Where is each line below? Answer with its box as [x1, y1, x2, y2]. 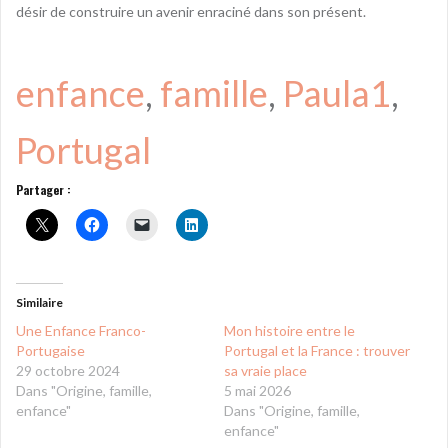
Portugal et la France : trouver [224, 341, 410, 359]
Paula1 [283, 70, 391, 115]
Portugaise [16, 341, 85, 359]
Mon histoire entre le [224, 321, 355, 339]
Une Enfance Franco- [16, 321, 146, 339]
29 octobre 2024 [16, 361, 120, 379]
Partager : [16, 180, 71, 198]
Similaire [16, 294, 63, 310]
